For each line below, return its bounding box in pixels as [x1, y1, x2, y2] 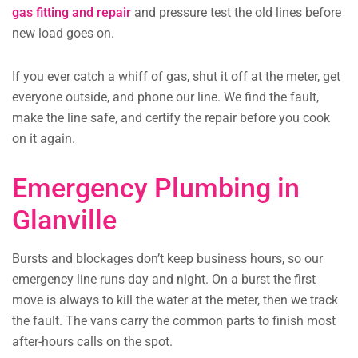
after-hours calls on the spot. [12, 334, 173, 350]
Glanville [12, 204, 117, 237]
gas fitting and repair [12, 5, 131, 21]
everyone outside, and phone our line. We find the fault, [12, 89, 319, 105]
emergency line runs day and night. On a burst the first [12, 272, 316, 288]
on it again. [12, 131, 75, 147]
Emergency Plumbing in [12, 172, 300, 205]
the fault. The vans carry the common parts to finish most [12, 313, 336, 329]
